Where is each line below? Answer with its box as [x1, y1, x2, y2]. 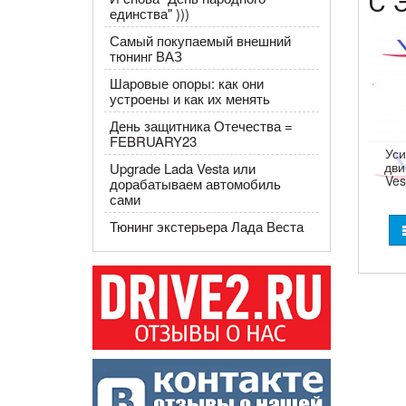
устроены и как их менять [109, 89, 270, 108]
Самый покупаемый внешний [109, 31, 291, 50]
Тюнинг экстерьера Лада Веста [109, 217, 304, 236]
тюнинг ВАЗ [109, 46, 182, 65]
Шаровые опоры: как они [109, 73, 264, 92]
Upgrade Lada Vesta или [109, 159, 256, 178]
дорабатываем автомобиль [109, 174, 281, 193]
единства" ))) [109, 4, 189, 23]
